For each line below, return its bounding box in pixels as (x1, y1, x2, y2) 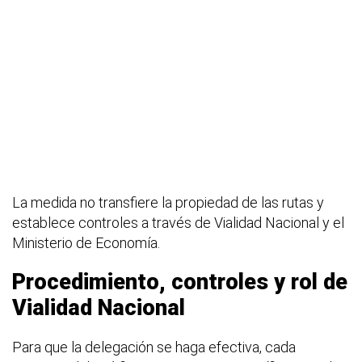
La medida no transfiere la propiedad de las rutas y (12, 193, 324, 211)
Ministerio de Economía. (12, 234, 160, 251)
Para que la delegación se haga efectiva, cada (12, 338, 296, 356)
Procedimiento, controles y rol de (12, 268, 347, 295)
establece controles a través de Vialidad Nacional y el (12, 213, 344, 231)
